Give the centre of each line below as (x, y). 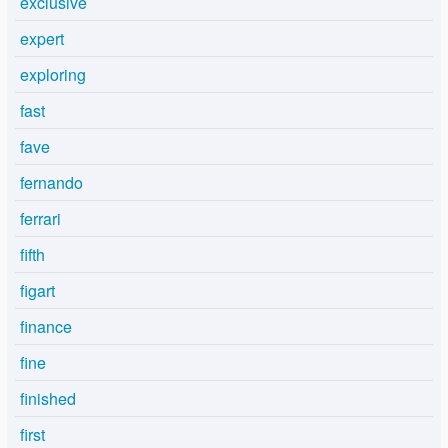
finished (48, 399)
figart (37, 291)
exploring (53, 75)
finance (46, 327)
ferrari (40, 219)
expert (42, 39)
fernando (51, 183)
